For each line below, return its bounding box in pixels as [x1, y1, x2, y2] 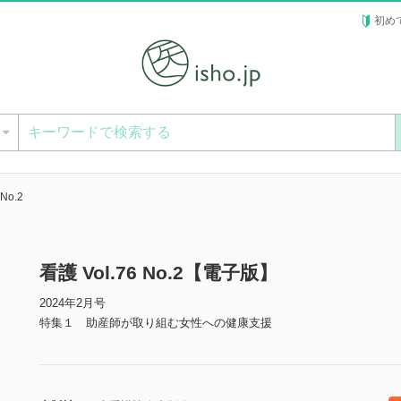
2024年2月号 [39, 296, 106, 311]
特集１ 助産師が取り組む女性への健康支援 [39, 316, 272, 330]
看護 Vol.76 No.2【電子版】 [39, 262, 277, 284]
